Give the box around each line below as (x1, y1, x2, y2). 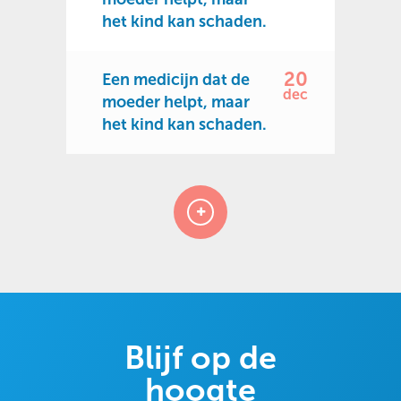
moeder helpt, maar (102, 92, 250, 112)
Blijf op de (124, 338, 277, 377)
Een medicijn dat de (102, 70, 250, 90)
